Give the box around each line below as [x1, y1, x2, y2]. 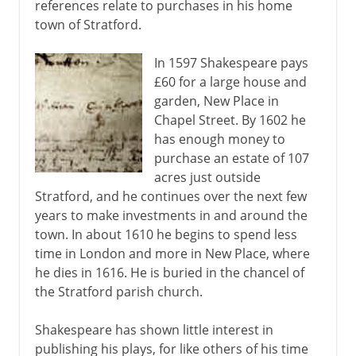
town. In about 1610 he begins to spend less [34, 225, 297, 243]
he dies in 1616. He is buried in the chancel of [34, 263, 304, 281]
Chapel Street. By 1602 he [153, 110, 306, 129]
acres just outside [153, 168, 261, 186]
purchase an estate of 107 [153, 149, 309, 167]
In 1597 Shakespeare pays [153, 53, 308, 72]
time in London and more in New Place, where [34, 244, 310, 262]
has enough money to [153, 130, 285, 148]
